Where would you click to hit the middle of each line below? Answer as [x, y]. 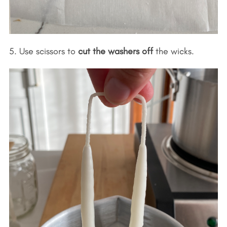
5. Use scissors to [43, 51]
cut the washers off [115, 51]
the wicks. [173, 51]
